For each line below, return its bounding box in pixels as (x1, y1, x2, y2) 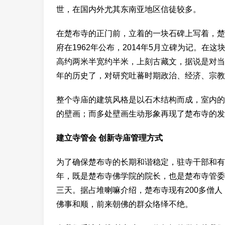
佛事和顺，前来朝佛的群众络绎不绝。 (56, 200, 193, 208)
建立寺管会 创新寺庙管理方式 (56, 134, 163, 142)
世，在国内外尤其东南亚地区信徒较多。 (56, 5, 201, 14)
